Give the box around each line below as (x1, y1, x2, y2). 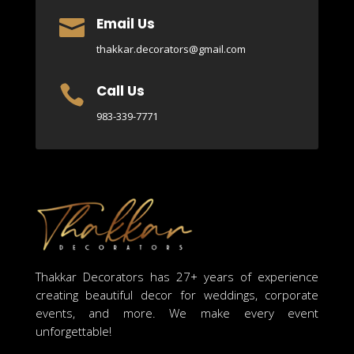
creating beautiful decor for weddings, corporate (35, 287, 319, 303)
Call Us (96, 81, 145, 101)
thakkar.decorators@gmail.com (96, 42, 246, 57)
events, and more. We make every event (35, 305, 319, 322)
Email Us (96, 14, 155, 34)
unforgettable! (35, 323, 111, 340)
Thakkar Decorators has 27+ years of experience (35, 269, 319, 285)
